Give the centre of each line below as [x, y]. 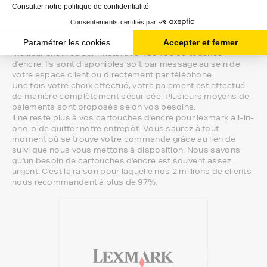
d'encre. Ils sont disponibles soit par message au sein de [126, 64]
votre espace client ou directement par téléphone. [113, 75]
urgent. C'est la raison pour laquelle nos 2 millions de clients [132, 171]
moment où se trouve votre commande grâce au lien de [124, 139]
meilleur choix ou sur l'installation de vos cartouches [117, 53]
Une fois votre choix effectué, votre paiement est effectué [129, 86]
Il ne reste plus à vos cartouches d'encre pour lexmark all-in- [133, 118]
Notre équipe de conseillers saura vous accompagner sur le [133, 43]
